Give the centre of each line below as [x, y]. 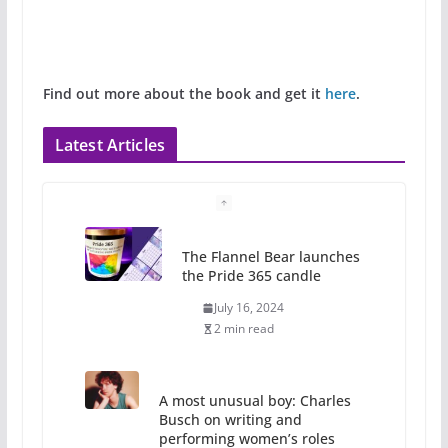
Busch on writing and [230, 420]
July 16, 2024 [249, 308]
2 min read [244, 329]
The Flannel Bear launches [271, 257]
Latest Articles [110, 145]
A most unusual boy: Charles [254, 401]
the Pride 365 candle [252, 276]
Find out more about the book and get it [183, 94]
